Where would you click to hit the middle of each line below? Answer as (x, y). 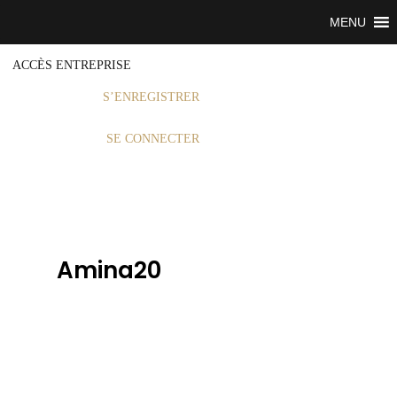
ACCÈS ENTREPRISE (71, 65)
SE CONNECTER (152, 139)
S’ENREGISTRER (151, 97)
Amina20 (109, 270)
